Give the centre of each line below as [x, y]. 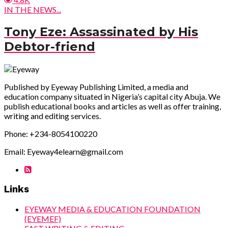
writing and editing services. [52, 116]
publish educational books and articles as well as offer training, [112, 106]
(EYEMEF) [43, 219]
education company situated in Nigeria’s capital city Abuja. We [112, 96]
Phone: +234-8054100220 [51, 134]
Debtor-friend [50, 47]
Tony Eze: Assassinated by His [101, 32]
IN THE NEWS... [33, 10]
